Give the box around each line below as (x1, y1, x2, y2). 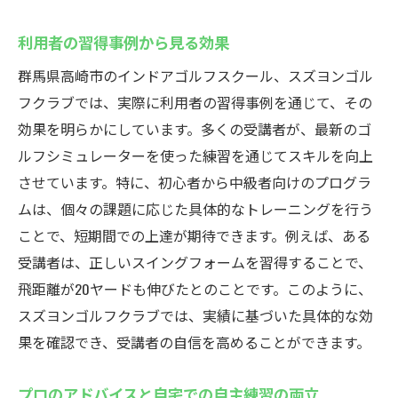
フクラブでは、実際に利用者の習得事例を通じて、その (18, 92, 372, 113)
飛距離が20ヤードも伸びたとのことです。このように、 (18, 278, 372, 299)
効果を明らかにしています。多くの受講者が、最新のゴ (18, 118, 371, 139)
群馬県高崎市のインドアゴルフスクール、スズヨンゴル (18, 65, 373, 86)
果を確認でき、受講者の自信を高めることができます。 (18, 331, 370, 353)
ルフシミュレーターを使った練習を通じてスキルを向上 (18, 145, 373, 166)
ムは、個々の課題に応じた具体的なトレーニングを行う (18, 198, 373, 219)
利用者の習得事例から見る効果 (18, 30, 229, 53)
